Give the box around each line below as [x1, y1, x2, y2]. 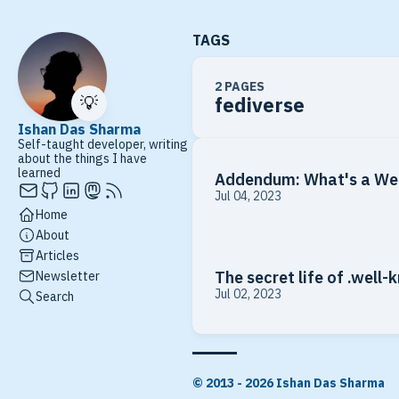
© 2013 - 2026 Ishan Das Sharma [191, 375, 385, 391]
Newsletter [36, 267, 100, 284]
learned [18, 165, 61, 181]
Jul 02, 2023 [214, 286, 281, 302]
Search [36, 288, 74, 305]
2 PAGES [214, 78, 265, 94]
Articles [36, 247, 79, 264]
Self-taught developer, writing [18, 136, 188, 152]
